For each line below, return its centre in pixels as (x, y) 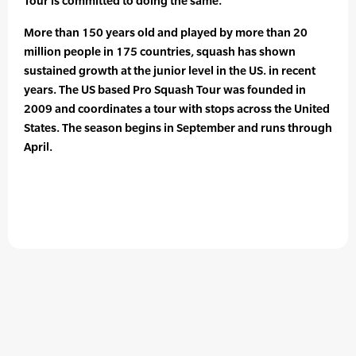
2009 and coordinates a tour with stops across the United (177, 109)
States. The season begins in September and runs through (178, 128)
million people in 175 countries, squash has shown (160, 52)
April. (38, 147)
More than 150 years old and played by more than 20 (166, 33)
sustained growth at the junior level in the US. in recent (170, 71)
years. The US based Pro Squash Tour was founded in (165, 90)
